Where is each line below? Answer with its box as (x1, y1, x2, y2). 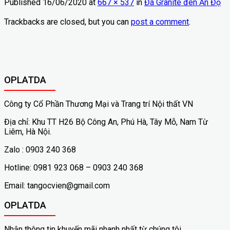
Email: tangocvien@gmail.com (4, 180, 110, 190)
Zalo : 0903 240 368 (4, 144, 76, 155)
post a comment (131, 16, 189, 27)
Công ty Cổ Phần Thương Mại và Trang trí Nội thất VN (4, 99, 193, 109)
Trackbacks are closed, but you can (4, 16, 131, 27)
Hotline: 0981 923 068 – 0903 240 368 (4, 162, 143, 172)
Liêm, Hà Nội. (4, 126, 51, 137)
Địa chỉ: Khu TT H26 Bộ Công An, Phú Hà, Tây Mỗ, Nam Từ (4, 117, 208, 127)
